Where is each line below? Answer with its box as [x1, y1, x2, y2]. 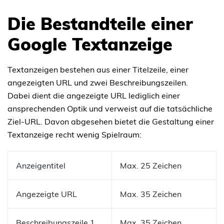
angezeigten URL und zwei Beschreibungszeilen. [7, 77, 188, 87]
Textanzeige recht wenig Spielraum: [7, 129, 141, 139]
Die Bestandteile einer [7, 12, 193, 34]
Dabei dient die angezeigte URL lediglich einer [7, 90, 180, 100]
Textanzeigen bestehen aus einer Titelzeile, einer [7, 64, 188, 74]
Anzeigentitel [16, 160, 65, 170]
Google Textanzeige [7, 33, 172, 55]
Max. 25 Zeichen [120, 160, 181, 170]
